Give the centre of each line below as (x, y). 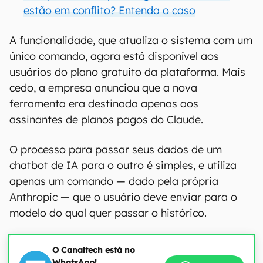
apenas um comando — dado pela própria (114, 181)
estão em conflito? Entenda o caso (109, 10)
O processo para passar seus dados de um (116, 149)
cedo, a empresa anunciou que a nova (103, 88)
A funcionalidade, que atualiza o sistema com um (131, 40)
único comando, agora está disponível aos (114, 56)
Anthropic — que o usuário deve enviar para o (123, 197)
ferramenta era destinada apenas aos (104, 104)
